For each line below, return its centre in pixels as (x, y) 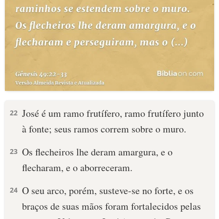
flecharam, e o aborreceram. (77, 167)
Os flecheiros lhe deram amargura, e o (97, 152)
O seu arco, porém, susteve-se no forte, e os (108, 190)
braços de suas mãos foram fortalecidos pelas (111, 206)
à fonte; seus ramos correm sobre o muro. (104, 129)
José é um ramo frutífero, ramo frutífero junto (113, 113)
